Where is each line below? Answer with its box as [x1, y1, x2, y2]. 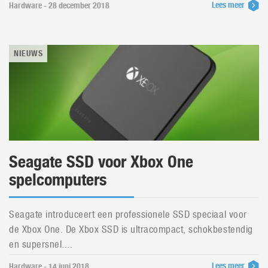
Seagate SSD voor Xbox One [9, 151, 193, 172]
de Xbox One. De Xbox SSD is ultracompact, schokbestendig [9, 223, 253, 235]
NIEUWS [14, 48, 43, 58]
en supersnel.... [9, 238, 73, 250]
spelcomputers [9, 169, 106, 190]
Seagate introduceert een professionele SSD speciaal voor [9, 208, 247, 220]
